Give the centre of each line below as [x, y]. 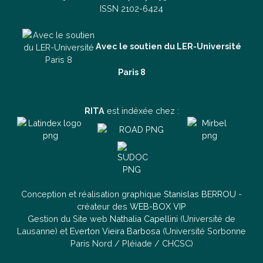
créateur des [103, 207]
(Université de [207, 219]
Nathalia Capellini [144, 219]
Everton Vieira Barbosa [115, 231]
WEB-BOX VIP [158, 207]
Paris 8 [131, 72]
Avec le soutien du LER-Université [168, 46]
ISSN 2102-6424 [131, 9]
